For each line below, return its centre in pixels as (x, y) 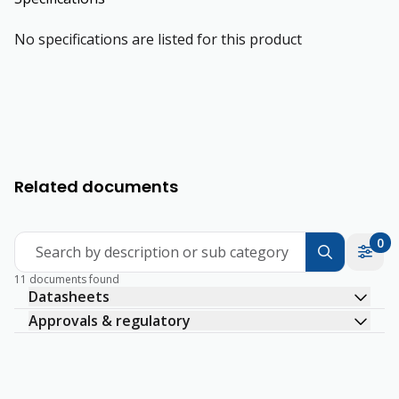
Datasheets (69, 297)
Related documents (96, 187)
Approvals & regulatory (110, 321)
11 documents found (67, 279)
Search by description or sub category (162, 252)
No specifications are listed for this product (158, 39)
